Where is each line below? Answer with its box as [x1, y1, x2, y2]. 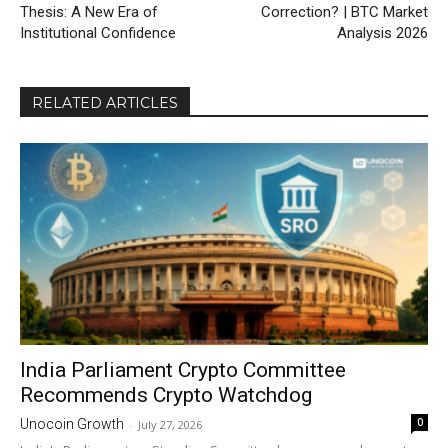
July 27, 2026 [138, 416, 202, 432]
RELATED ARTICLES [32, 94, 178, 113]
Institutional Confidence [20, 24, 176, 43]
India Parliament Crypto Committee [20, 357, 346, 382]
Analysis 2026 [336, 24, 428, 43]
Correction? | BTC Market [260, 3, 428, 22]
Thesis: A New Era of [20, 3, 158, 22]
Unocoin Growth [20, 415, 124, 432]
